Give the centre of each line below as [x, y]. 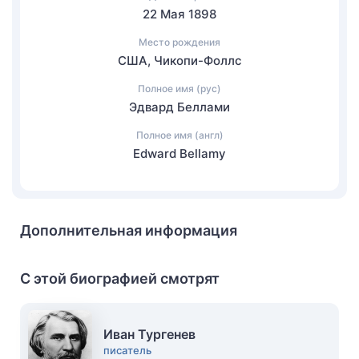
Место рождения [179, 42]
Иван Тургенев [149, 334]
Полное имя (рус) [179, 89]
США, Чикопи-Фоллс [179, 61]
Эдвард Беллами [179, 107]
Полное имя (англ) [179, 135]
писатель [127, 350]
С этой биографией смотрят [120, 278]
